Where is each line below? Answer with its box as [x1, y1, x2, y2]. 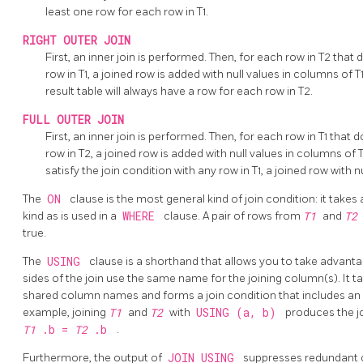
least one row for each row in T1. [45, 4, 208, 19]
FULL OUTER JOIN [23, 112, 124, 127]
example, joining [23, 305, 109, 319]
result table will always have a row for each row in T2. [45, 83, 313, 98]
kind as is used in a [23, 208, 119, 223]
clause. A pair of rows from [164, 208, 303, 223]
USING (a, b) [195, 305, 283, 320]
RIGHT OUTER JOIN [23, 32, 130, 48]
